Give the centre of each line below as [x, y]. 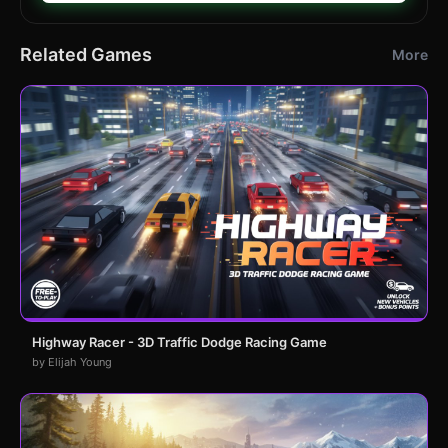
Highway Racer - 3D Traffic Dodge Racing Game [179, 341]
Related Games [86, 54]
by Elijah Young [72, 361]
